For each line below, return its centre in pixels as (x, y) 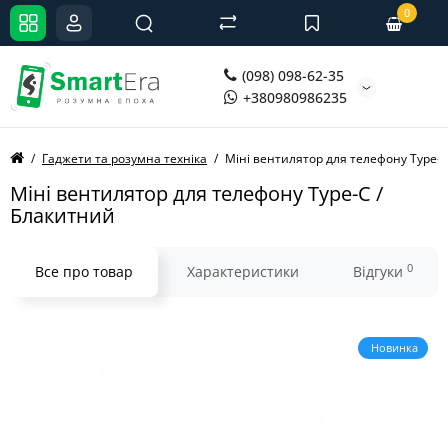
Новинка (393, 347)
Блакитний (62, 215)
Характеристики (243, 271)
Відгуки (380, 271)
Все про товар (84, 271)
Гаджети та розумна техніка (124, 158)
